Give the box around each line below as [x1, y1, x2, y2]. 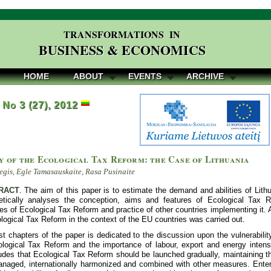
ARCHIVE [186, 71, 224, 81]
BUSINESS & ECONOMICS [38, 40, 206, 60]
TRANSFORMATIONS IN [64, 27, 181, 41]
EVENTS [128, 71, 162, 81]
